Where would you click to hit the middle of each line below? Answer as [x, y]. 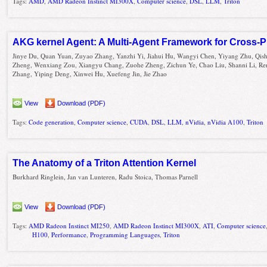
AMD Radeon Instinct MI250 [69, 225]
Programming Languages [125, 234]
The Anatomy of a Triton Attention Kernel [105, 163]
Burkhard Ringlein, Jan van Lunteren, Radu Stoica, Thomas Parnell [105, 177]
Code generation [52, 122]
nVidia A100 [226, 122]
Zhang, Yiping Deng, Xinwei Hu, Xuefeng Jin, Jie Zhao [90, 73]
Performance [69, 234]
